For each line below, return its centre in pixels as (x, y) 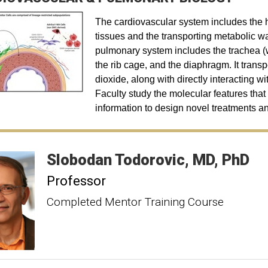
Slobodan (79, 160)
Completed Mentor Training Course (135, 202)
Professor (76, 181)
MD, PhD (221, 160)
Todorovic (150, 160)
